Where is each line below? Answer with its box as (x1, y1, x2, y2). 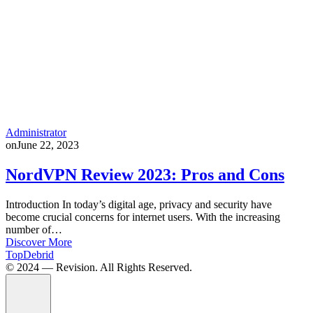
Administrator (6, 126, 66, 138)
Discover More (6, 235, 72, 248)
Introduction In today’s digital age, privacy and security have (6, 198, 272, 210)
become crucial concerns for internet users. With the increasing (6, 210, 280, 223)
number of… (6, 223, 62, 235)
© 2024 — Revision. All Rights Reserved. (6, 261, 192, 273)
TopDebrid (6, 248, 54, 261)
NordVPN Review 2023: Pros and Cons (6, 165, 284, 184)
